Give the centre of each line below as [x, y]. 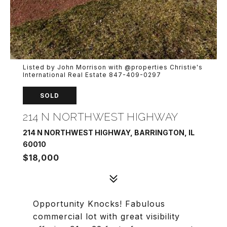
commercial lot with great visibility [106, 216]
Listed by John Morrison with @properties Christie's [113, 67]
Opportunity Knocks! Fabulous [99, 204]
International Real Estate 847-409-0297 [92, 75]
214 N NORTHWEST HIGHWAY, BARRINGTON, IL [109, 133]
